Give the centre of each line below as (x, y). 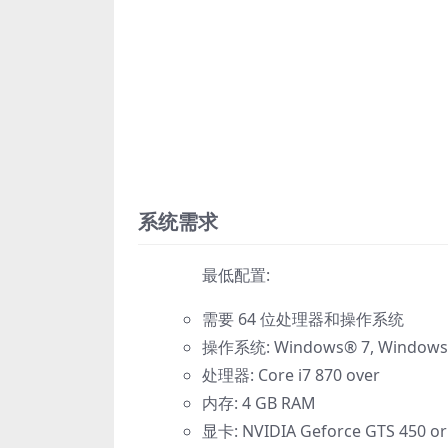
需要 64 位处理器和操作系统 (303, 319)
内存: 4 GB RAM (259, 403)
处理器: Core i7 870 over (291, 375)
